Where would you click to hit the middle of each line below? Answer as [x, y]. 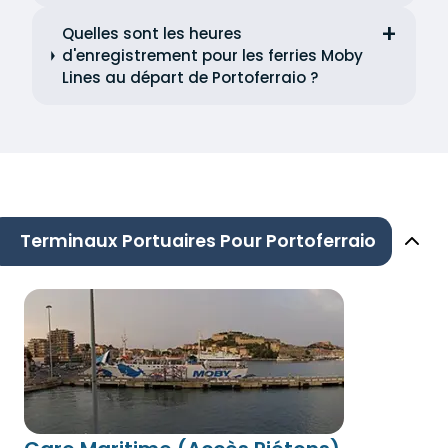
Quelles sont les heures [151, 33]
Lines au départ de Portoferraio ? [190, 77]
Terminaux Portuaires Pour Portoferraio [198, 241]
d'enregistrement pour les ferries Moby [212, 55]
